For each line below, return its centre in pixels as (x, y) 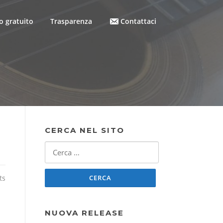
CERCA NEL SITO (85, 130)
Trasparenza (71, 21)
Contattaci (138, 21)
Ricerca (56, 147)
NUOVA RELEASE (84, 213)
